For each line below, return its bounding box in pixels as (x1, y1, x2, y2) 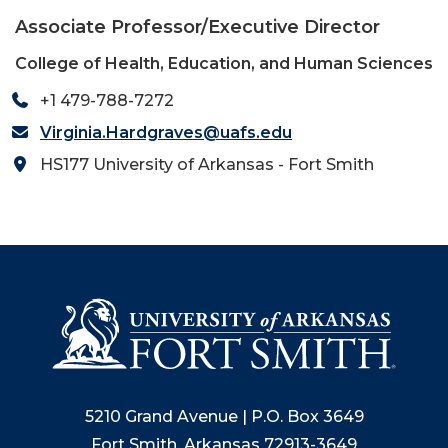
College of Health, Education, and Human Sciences (15, 53, 433, 73)
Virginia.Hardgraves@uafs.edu (40, 122, 292, 142)
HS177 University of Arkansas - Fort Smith (40, 154, 374, 174)
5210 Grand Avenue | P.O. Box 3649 (84, 406, 364, 426)
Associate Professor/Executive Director (15, 15, 380, 38)
